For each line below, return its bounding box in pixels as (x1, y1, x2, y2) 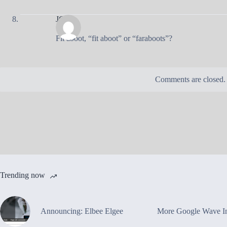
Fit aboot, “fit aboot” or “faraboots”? (56, 33, 172, 43)
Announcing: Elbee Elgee (41, 206, 123, 215)
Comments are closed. (155, 74, 225, 84)
